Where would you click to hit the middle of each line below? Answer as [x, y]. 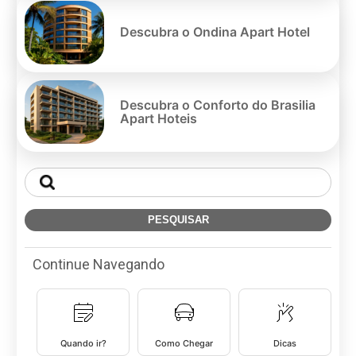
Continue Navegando [99, 264]
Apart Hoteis [159, 118]
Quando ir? [83, 343]
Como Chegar [184, 343]
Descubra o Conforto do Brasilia [218, 104]
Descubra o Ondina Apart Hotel [215, 32]
